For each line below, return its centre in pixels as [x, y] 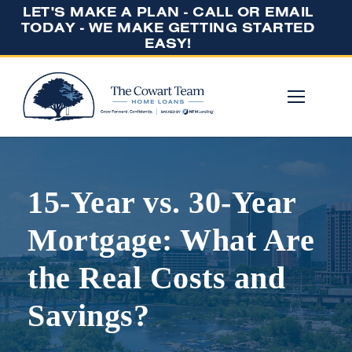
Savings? [88, 316]
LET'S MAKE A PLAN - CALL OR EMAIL [168, 11]
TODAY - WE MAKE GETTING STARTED [168, 27]
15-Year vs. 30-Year [162, 203]
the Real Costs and [156, 278]
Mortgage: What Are [171, 240]
